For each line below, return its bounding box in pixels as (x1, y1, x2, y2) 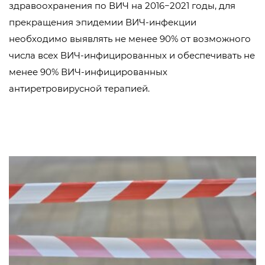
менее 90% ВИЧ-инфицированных (9, 66, 167, 77)
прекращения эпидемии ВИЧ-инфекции (9, 17, 196, 28)
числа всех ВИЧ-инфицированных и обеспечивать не (9, 50, 255, 61)
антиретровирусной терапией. (9, 83, 150, 94)
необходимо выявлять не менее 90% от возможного (9, 33, 251, 44)
